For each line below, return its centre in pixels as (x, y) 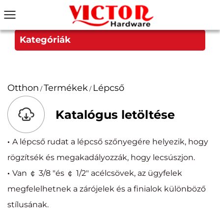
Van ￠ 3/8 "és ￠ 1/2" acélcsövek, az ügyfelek (97, 173)
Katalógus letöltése (115, 115)
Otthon (23, 88)
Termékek (66, 88)
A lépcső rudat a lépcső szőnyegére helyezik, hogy (110, 142)
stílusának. (28, 205)
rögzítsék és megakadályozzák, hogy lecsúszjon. (101, 157)
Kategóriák (45, 40)
